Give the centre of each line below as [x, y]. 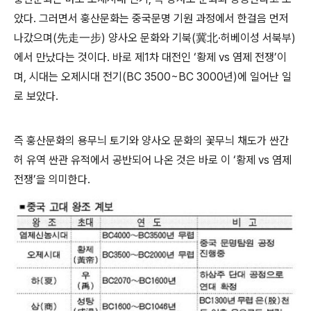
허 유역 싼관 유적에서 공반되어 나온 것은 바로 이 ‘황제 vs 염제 [153, 160]
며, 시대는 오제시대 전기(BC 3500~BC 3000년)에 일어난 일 [153, 77]
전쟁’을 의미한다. [52, 180]
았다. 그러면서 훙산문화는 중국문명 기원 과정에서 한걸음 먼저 [151, 19]
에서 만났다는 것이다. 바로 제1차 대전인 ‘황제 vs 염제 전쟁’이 [150, 58]
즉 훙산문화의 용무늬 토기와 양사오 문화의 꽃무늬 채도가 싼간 [151, 141]
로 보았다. [36, 96]
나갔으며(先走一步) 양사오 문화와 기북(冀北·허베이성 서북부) [155, 38]
